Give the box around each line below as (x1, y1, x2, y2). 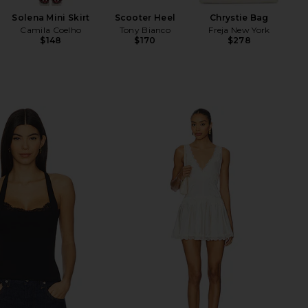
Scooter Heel (114, 12, 176, 23)
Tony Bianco (119, 25, 171, 35)
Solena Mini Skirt (12, 12, 90, 23)
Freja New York (208, 25, 270, 35)
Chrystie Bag (210, 12, 269, 23)
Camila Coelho (20, 25, 82, 35)
